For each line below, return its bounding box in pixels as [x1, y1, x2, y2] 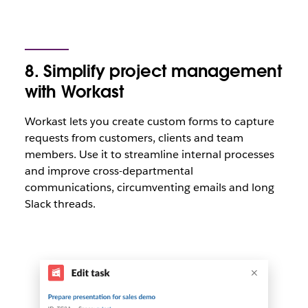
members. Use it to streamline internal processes [24, 147, 274, 162]
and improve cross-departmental [24, 164, 193, 179]
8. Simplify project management [24, 60, 282, 82]
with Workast [24, 81, 124, 103]
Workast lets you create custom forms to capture [24, 114, 274, 129]
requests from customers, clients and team [24, 131, 243, 146]
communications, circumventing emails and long [24, 180, 274, 195]
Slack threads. [24, 197, 96, 212]
